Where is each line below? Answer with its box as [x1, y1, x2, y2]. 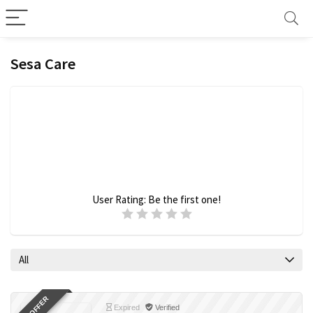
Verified [153, 303, 180, 312]
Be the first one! [148, 193, 221, 206]
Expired [112, 303, 140, 312]
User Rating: [92, 193, 148, 206]
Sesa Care [10, 54, 75, 73]
